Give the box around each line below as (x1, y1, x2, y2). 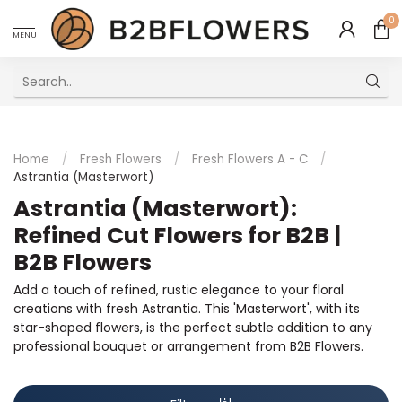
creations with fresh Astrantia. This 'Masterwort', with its (13, 300, 360, 318)
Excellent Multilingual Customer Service (39, 115, 264, 132)
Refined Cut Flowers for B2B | (13, 220, 341, 251)
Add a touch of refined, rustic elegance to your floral (13, 281, 344, 299)
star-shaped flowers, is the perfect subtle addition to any (13, 319, 372, 336)
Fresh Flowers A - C (192, 151, 308, 168)
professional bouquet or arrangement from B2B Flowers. (13, 337, 363, 355)
